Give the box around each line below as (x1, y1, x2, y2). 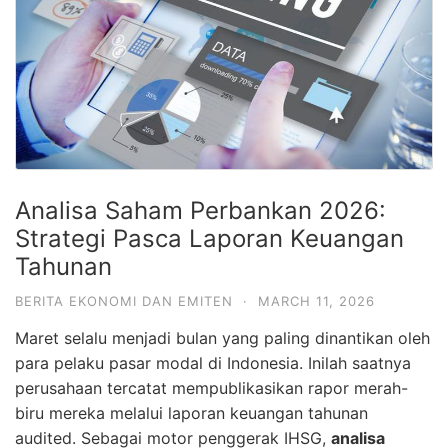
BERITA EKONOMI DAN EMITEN (15, 293, 233, 310)
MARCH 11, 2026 (258, 293, 375, 310)
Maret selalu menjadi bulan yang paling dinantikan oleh (15, 328, 430, 349)
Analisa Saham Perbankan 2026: (15, 196, 386, 226)
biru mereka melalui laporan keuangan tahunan (15, 403, 368, 424)
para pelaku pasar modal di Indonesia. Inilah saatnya (15, 353, 411, 374)
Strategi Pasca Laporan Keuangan (15, 224, 404, 254)
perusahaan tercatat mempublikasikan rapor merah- (15, 378, 408, 399)
